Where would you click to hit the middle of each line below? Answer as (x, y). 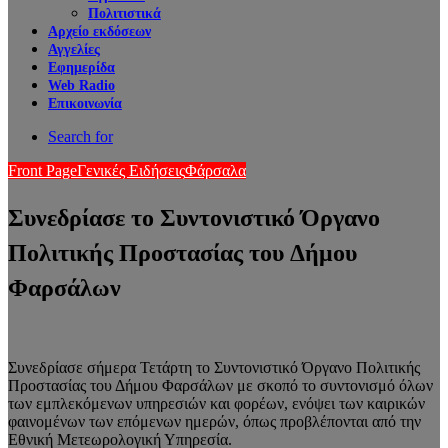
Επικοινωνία (85, 103)
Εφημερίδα (81, 67)
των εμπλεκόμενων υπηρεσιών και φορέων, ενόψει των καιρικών (216, 403)
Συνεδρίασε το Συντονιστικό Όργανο (194, 217)
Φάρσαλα (215, 170)
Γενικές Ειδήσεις (131, 170)
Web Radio (81, 85)
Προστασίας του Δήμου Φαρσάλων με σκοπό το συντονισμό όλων (220, 385)
